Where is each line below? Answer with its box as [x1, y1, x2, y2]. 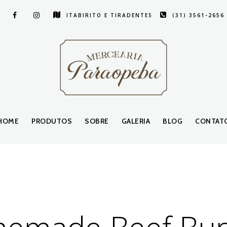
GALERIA [121, 117, 150, 126]
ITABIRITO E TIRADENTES [66, 12, 153, 19]
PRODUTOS [31, 117, 72, 126]
